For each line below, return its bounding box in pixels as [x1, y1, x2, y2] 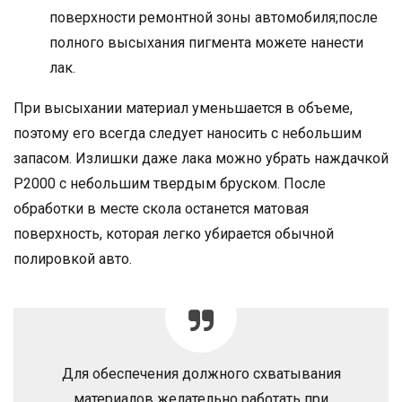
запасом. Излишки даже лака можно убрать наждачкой [13, 149, 389, 167]
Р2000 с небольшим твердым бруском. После [13, 174, 326, 192]
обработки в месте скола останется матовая [13, 199, 309, 217]
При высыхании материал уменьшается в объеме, [13, 99, 353, 117]
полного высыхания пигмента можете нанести [49, 33, 363, 51]
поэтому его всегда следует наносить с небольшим [13, 124, 362, 142]
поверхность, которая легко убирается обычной [13, 224, 334, 242]
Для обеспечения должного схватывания [61, 364, 341, 382]
